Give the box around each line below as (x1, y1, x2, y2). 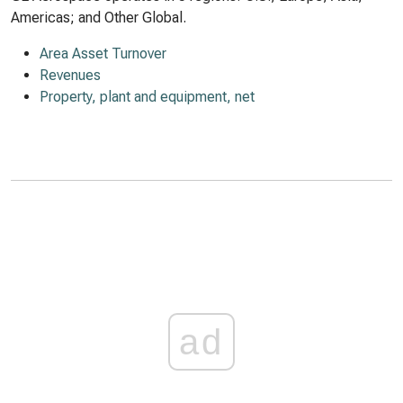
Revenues (40, 67, 101, 84)
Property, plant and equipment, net (40, 88, 255, 105)
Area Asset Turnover (40, 45, 166, 62)
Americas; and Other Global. (11, 9, 186, 26)
